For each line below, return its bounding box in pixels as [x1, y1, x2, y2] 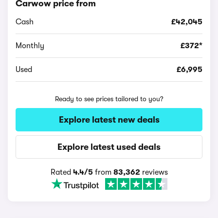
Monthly [16, 41, 44, 50]
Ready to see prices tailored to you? [54, 95, 163, 103]
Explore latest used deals [57, 142, 161, 152]
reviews [140, 168, 168, 177]
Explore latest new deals [58, 115, 160, 125]
